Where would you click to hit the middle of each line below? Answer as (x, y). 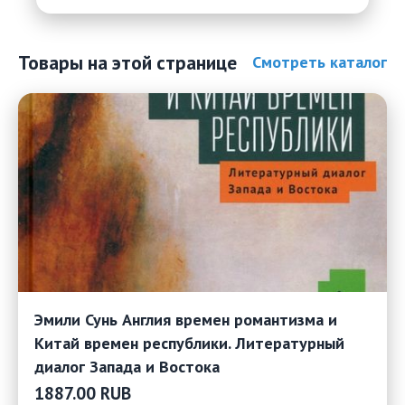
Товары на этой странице (127, 63)
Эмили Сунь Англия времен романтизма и (186, 320)
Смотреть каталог (320, 62)
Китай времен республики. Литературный (189, 344)
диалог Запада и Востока (127, 367)
